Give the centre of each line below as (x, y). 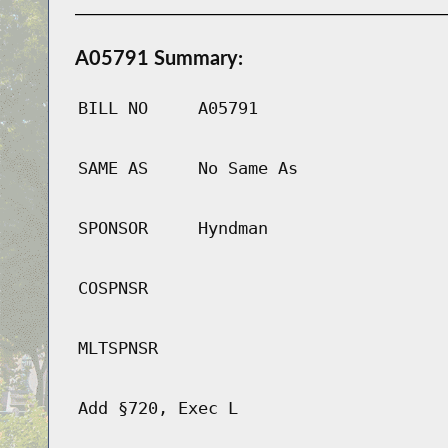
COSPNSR (112, 288)
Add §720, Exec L (157, 408)
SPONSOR (112, 228)
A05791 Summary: (158, 57)
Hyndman (232, 228)
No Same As (247, 168)
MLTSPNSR (117, 348)
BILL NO (112, 108)
